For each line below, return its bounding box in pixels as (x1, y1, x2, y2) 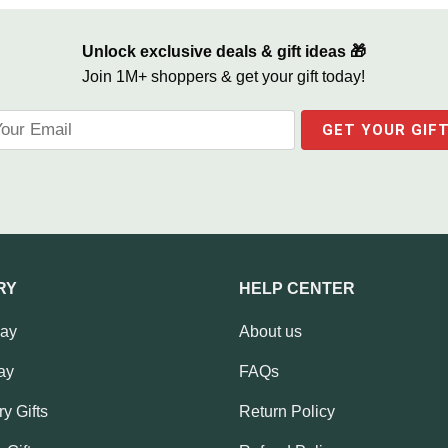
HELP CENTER (239, 280, 355, 298)
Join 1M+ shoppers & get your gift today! (82, 68, 366, 86)
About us (239, 322, 302, 340)
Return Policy (239, 402, 335, 420)
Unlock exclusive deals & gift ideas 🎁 (81, 43, 366, 61)
